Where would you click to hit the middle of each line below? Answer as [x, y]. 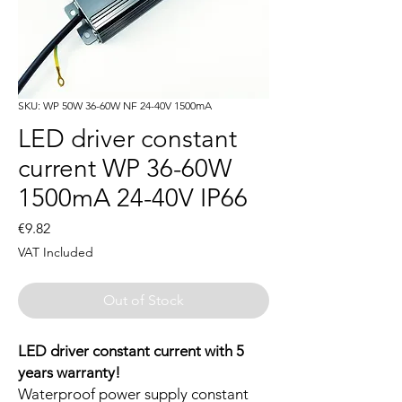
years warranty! [69, 373]
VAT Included [56, 253]
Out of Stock [144, 301]
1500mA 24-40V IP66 [133, 198]
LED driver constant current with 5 [131, 351]
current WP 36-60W [125, 169]
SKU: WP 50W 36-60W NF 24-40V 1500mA [115, 106]
